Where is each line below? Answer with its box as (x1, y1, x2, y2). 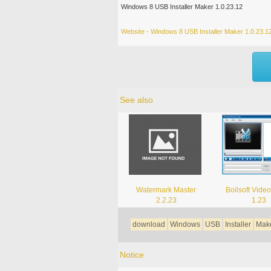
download (132, 220, 165, 229)
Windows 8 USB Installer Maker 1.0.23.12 (120, 2, 243, 10)
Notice (119, 249, 144, 260)
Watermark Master (136, 185, 197, 194)
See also (119, 94, 153, 105)
